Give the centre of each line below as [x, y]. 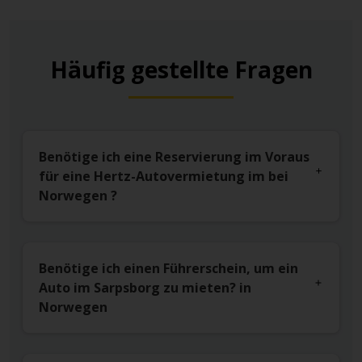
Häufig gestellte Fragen [181, 70]
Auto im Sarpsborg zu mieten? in [145, 288]
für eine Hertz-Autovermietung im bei [164, 177]
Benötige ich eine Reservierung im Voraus [174, 157]
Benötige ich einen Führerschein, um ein [168, 269]
